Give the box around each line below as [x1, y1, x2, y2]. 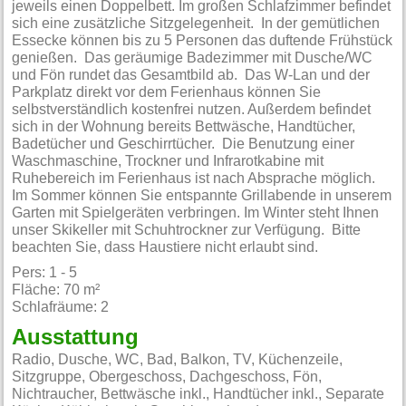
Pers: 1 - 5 [12, 266, 78, 281]
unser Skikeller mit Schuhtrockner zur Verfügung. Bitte [12, 223, 362, 238]
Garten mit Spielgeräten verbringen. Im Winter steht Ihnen [12, 206, 380, 221]
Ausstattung [12, 327, 140, 349]
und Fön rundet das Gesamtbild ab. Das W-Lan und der [12, 68, 371, 83]
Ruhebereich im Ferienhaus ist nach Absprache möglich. [12, 171, 380, 187]
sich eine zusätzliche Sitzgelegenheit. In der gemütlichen [12, 16, 381, 32]
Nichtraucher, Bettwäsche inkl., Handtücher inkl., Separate [12, 387, 385, 401]
